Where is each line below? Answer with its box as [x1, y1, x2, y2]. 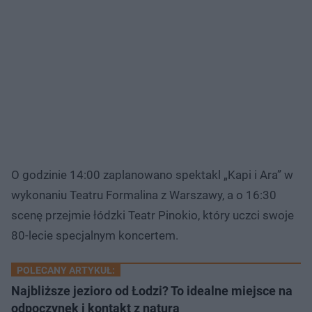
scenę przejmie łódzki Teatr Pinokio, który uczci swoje [11, 208, 294, 222]
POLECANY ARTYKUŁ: [17, 264, 115, 276]
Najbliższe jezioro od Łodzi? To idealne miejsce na [11, 283, 292, 298]
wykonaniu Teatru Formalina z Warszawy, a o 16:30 [11, 187, 276, 202]
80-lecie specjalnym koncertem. [11, 228, 178, 242]
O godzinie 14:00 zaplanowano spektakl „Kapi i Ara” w [11, 167, 293, 182]
